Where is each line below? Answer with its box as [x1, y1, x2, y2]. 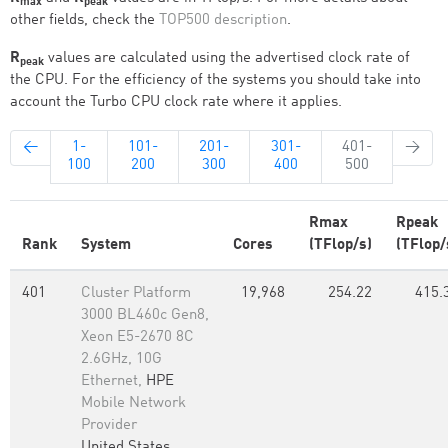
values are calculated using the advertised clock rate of [44, 51, 410, 66]
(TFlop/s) [309, 238, 372, 253]
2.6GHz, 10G [81, 352, 162, 367]
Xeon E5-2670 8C [81, 330, 194, 345]
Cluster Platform [81, 286, 191, 301]
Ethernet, [81, 374, 146, 389]
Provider [81, 418, 137, 433]
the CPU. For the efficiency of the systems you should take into [10, 73, 421, 88]
